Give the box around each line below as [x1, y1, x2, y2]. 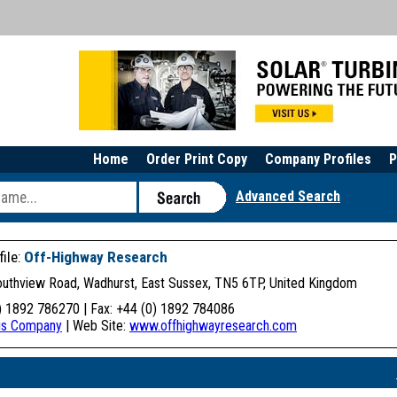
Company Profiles [265, 151, 371, 167]
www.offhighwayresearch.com [129, 317, 297, 334]
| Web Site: [62, 317, 129, 334]
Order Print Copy [146, 151, 247, 167]
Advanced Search [236, 188, 340, 205]
